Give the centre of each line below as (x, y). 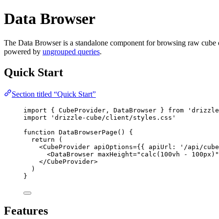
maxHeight (115, 154)
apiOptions (113, 147)
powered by (23, 51)
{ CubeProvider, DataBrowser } (108, 110)
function (39, 132)
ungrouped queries (71, 51)
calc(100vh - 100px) (178, 154)
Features (26, 211)
